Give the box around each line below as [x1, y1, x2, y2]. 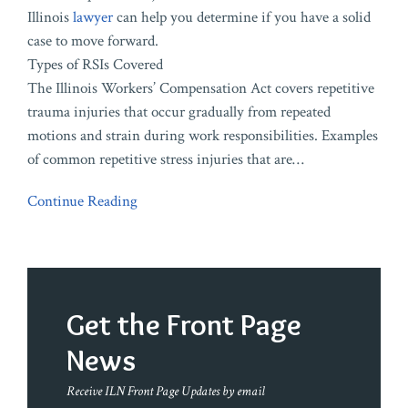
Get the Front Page [66, 306, 301, 343]
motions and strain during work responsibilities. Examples [27, 126, 378, 147]
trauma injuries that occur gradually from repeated [27, 102, 331, 123]
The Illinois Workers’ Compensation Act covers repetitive [27, 78, 374, 99]
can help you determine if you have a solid [113, 7, 371, 28]
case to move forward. [27, 31, 158, 52]
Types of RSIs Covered [27, 55, 163, 76]
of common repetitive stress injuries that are [27, 149, 292, 170]
